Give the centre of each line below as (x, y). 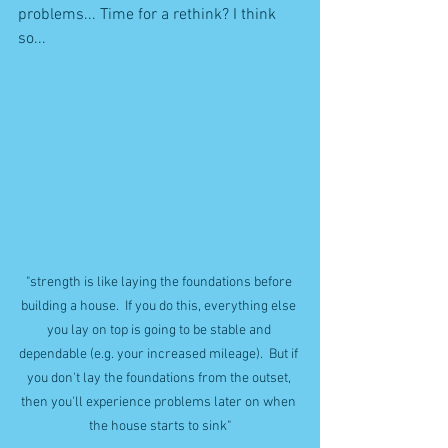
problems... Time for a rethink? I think (149, 14)
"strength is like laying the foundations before (160, 282)
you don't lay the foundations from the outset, (160, 378)
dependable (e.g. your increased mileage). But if (160, 354)
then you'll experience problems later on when (160, 402)
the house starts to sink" (160, 426)
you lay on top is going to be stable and (160, 330)
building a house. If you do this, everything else (160, 306)
